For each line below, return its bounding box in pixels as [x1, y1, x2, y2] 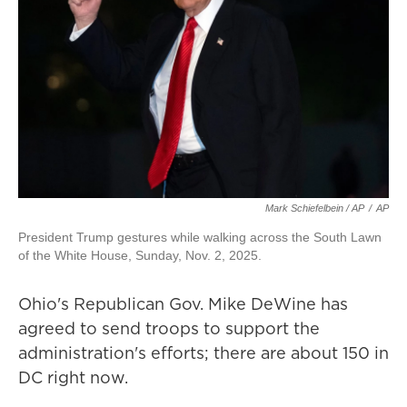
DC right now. [18, 366, 128, 389]
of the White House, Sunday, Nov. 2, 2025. [18, 248, 262, 263]
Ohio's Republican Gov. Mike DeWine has [18, 293, 348, 315]
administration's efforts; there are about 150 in [18, 342, 389, 364]
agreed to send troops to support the [18, 317, 320, 340]
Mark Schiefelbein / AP [265, 203, 364, 213]
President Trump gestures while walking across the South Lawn [18, 230, 382, 244]
